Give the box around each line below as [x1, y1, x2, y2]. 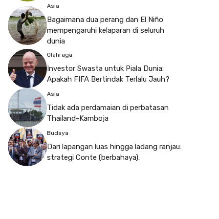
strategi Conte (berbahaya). [47, 153, 140, 162]
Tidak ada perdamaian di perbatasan [47, 103, 169, 112]
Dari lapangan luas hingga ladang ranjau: [47, 142, 181, 151]
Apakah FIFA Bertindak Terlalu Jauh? [47, 74, 170, 84]
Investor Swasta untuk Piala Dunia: [47, 64, 164, 73]
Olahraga [47, 51, 72, 58]
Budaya [47, 129, 68, 136]
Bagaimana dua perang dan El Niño [47, 15, 163, 24]
